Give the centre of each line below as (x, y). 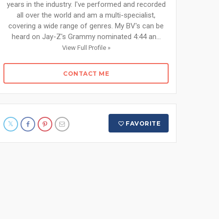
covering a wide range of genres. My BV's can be (86, 26)
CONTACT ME (86, 74)
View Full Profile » (86, 48)
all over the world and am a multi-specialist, (86, 15)
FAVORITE (143, 123)
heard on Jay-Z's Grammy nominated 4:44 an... (86, 37)
